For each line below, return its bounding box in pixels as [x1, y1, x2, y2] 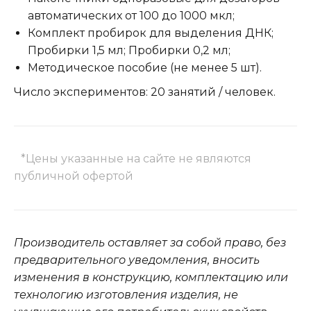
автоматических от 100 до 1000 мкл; [28, 9, 235, 22]
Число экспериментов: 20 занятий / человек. [14, 85, 276, 99]
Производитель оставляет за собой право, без [14, 236, 286, 249]
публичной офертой [14, 169, 133, 183]
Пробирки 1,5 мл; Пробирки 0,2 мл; [28, 44, 230, 57]
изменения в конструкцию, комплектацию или [14, 271, 288, 284]
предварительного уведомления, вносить [14, 253, 260, 267]
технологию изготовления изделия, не [14, 288, 238, 301]
